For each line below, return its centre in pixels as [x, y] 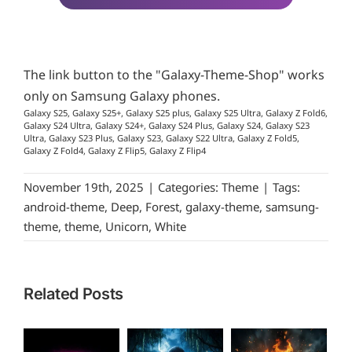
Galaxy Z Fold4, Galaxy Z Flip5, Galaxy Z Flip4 [115, 150]
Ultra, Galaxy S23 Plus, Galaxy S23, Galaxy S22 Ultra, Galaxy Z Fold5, [161, 137]
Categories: [190, 187]
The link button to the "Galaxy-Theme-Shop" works [174, 74]
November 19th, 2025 [84, 187]
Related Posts [74, 293]
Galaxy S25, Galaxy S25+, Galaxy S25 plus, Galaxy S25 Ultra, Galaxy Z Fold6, [176, 112]
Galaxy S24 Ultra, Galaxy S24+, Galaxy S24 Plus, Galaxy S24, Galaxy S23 [167, 125]
